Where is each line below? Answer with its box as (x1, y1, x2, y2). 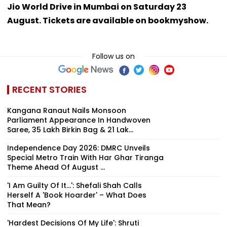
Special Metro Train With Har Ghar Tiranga (7, 153, 164, 163)
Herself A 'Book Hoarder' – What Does (7, 190, 146, 201)
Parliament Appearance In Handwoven (7, 115, 150, 126)
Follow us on (92, 51, 135, 62)
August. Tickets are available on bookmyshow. (7, 15, 208, 27)
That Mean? (7, 200, 51, 210)
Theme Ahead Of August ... (7, 162, 105, 173)
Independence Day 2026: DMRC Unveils (7, 143, 150, 154)
